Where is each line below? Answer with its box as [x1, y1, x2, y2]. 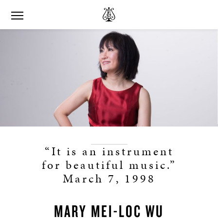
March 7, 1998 [62, 170, 156, 187]
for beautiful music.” [41, 157, 177, 173]
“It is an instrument [44, 143, 174, 160]
